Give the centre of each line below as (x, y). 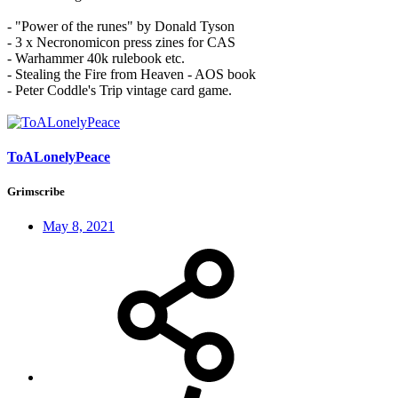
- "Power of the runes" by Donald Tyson (121, 26)
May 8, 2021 (79, 227)
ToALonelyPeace (59, 157)
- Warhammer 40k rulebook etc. (96, 58)
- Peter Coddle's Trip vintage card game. (119, 90)
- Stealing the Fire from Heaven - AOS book (131, 74)
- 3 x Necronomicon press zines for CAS (121, 42)
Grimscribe (36, 192)
